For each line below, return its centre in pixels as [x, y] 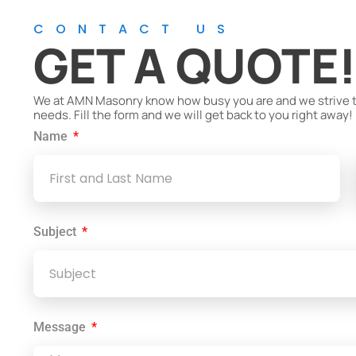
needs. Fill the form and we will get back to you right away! [193, 115]
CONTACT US [135, 29]
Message [61, 327]
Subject [56, 232]
